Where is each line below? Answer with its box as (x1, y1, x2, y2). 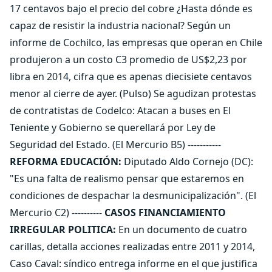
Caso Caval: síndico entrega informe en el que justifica (10, 257, 257, 270)
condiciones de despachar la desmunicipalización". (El (10, 189, 256, 202)
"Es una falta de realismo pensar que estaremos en (10, 172, 244, 185)
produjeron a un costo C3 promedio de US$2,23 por (10, 53, 247, 66)
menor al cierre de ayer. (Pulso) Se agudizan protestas (10, 87, 256, 100)
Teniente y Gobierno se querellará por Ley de (10, 121, 216, 134)
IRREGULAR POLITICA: (10, 223, 116, 236)
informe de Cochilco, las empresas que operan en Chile (10, 36, 262, 49)
